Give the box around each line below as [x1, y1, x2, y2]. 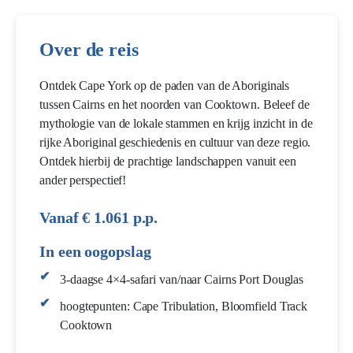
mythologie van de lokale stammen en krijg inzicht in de [39, 117, 313, 130]
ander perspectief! [39, 173, 127, 187]
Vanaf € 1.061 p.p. [39, 209, 158, 226]
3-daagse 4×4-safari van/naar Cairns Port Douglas [60, 273, 304, 286]
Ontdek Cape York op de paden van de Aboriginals [39, 79, 290, 92]
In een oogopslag [39, 243, 151, 260]
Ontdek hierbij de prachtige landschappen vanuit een [39, 154, 296, 168]
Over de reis [39, 39, 139, 60]
